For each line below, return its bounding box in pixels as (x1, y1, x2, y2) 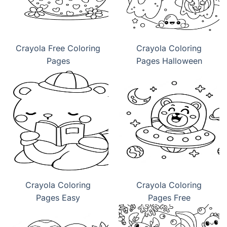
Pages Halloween (136, 55, 202, 66)
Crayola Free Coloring (16, 43, 100, 53)
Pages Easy (36, 192, 80, 203)
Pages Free (147, 192, 191, 203)
